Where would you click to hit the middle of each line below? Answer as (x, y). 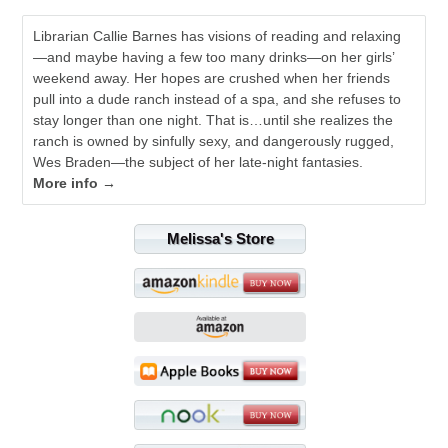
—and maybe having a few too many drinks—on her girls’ (214, 56)
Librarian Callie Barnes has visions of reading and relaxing (217, 35)
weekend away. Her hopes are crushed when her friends (212, 77)
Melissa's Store (220, 238)
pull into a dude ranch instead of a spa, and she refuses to (217, 98)
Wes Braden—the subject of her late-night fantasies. (198, 161)
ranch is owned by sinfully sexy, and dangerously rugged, (214, 140)
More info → (75, 182)
